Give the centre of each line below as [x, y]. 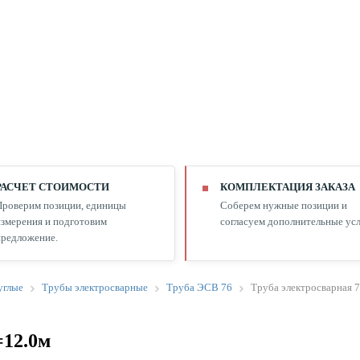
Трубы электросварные [95, 287]
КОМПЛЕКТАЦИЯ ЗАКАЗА [288, 187]
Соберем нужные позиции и [284, 205]
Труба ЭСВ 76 [199, 287]
